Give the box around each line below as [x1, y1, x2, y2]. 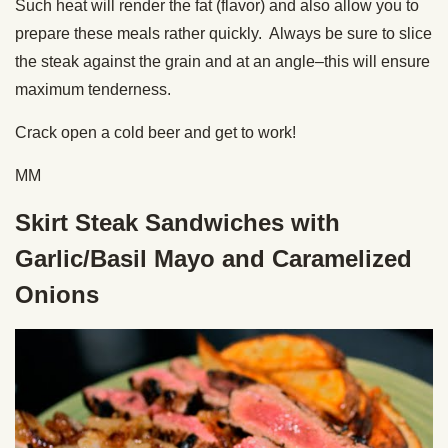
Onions [15, 281, 99, 308]
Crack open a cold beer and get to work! [15, 124, 296, 141]
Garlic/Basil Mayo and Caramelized [15, 245, 412, 272]
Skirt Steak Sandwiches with [15, 209, 340, 236]
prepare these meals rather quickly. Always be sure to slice [15, 25, 432, 42]
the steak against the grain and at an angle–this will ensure [15, 53, 430, 70]
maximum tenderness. [15, 81, 171, 98]
